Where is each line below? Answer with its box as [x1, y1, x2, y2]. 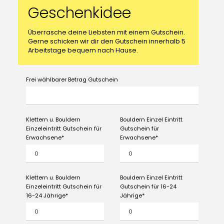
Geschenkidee [27, 2, 131, 24]
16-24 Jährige [25, 191, 65, 200]
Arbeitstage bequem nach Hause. [27, 46, 138, 55]
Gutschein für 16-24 [119, 182, 176, 191]
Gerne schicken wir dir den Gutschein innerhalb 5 [27, 37, 185, 46]
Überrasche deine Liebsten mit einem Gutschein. [27, 28, 185, 37]
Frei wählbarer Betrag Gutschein [25, 75, 118, 84]
